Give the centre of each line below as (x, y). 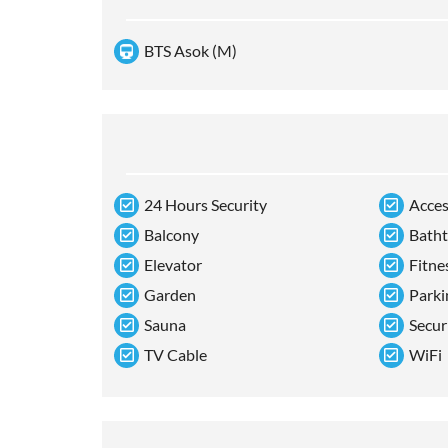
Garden (170, 295)
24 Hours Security (205, 205)
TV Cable (175, 355)
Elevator (173, 265)
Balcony (171, 235)
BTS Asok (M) (190, 51)
